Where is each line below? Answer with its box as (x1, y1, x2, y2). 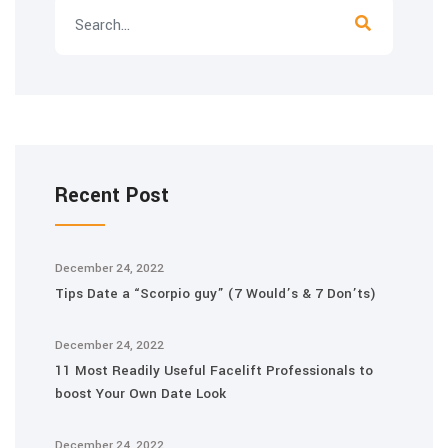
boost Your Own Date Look (55, 384, 226, 403)
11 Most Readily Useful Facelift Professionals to (55, 361, 373, 380)
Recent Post (55, 181, 169, 210)
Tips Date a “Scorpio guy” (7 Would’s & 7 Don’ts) (55, 284, 376, 303)
